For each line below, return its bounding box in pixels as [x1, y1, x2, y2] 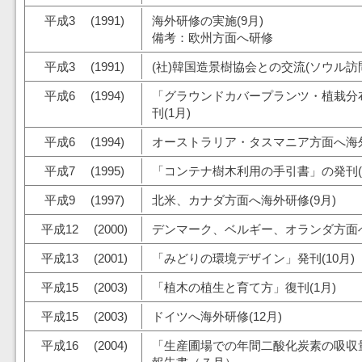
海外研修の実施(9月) [152, 14, 263, 27]
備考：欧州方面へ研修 [152, 31, 273, 44]
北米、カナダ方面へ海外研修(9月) [152, 193, 336, 207]
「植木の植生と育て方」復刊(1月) [152, 280, 336, 294]
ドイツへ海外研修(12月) [152, 309, 282, 323]
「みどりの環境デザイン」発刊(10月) [152, 251, 355, 265]
